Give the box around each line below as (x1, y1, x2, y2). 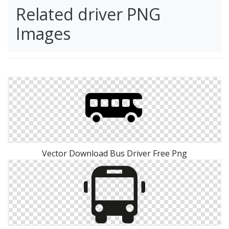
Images (16, 22, 71, 44)
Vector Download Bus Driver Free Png (42, 148, 187, 159)
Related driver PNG (16, 3, 161, 25)
